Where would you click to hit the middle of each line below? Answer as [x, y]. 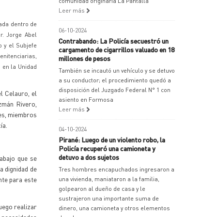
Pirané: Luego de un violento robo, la [112, 139]
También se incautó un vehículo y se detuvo [117, 70]
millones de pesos [85, 58]
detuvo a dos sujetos [89, 157]
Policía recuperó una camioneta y [107, 148]
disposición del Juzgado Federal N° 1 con [115, 90]
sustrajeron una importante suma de [109, 198]
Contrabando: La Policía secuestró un [114, 41]
